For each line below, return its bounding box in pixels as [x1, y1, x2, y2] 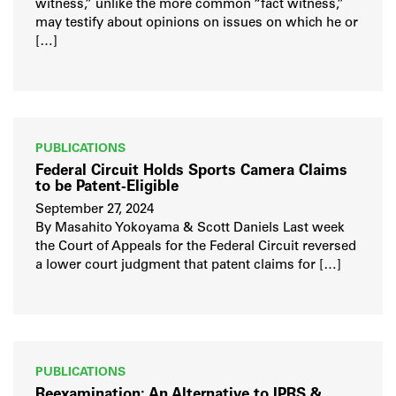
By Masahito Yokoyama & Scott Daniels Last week [35, 222, 345, 236]
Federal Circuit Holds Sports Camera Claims [35, 164, 347, 179]
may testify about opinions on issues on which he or [35, 17, 358, 31]
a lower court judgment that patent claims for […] [35, 259, 341, 273]
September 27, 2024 [35, 203, 154, 217]
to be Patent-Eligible [35, 179, 179, 195]
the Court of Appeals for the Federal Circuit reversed [35, 240, 356, 255]
